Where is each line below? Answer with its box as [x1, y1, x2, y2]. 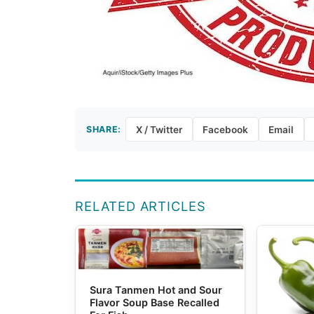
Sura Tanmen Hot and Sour [90, 283, 223, 296]
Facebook [203, 123, 249, 135]
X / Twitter [135, 123, 182, 135]
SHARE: [86, 123, 121, 135]
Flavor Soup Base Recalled [90, 296, 220, 308]
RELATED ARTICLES [75, 198, 206, 214]
